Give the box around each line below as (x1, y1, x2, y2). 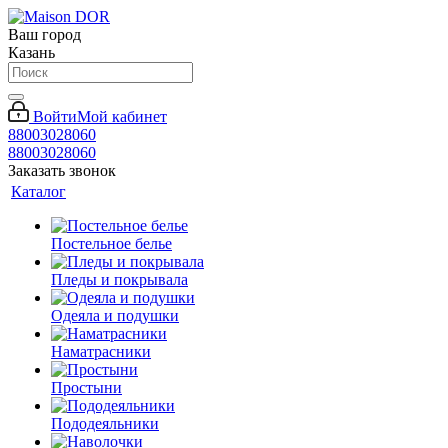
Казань (8, 44, 55, 61)
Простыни (51, 379, 122, 396)
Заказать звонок (8, 162, 116, 179)
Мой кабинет (77, 108, 167, 125)
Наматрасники (51, 343, 151, 360)
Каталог (11, 183, 66, 200)
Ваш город (8, 26, 81, 43)
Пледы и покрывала (51, 271, 188, 288)
